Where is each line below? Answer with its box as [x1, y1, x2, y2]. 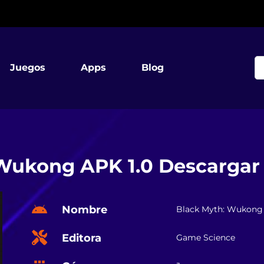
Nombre [62, 203, 107, 216]
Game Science [176, 232, 235, 243]
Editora [62, 231, 101, 244]
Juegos [10, 62, 45, 74]
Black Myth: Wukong [176, 204, 263, 215]
